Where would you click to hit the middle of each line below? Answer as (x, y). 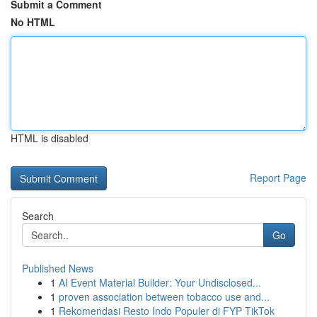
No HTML (33, 22)
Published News (58, 268)
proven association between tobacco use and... (164, 296)
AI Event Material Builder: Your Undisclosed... (160, 282)
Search (38, 216)
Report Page (278, 178)
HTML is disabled (50, 138)
